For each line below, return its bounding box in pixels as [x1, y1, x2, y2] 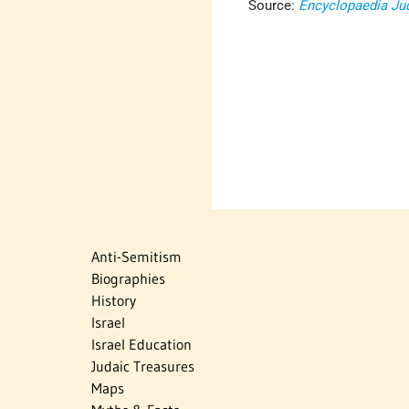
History [91, 290, 136, 309]
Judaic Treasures [91, 356, 194, 375]
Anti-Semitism [91, 246, 182, 266]
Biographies [91, 268, 165, 288]
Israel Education [91, 334, 192, 353]
